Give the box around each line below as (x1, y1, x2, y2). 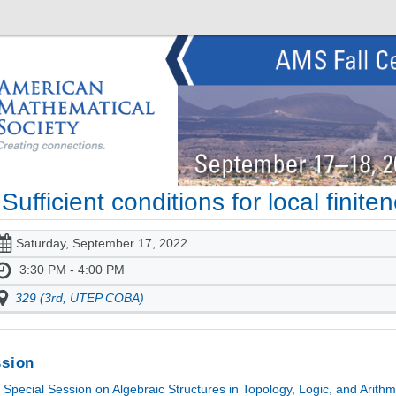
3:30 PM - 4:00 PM (19, 263, 125, 278)
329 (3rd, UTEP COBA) (15, 291, 145, 306)
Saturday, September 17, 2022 (15, 236, 187, 251)
